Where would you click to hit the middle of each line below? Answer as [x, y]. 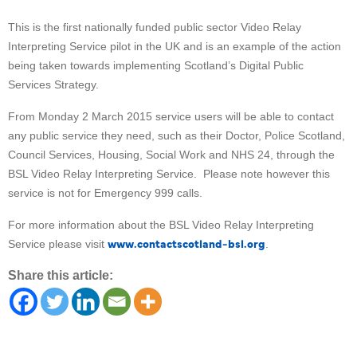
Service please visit [58, 243]
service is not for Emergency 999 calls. [107, 192]
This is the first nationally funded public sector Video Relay [155, 27]
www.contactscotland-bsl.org [186, 243]
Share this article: [61, 275]
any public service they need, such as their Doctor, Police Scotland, [177, 135]
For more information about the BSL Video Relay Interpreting [161, 224]
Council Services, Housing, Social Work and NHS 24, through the [171, 154]
